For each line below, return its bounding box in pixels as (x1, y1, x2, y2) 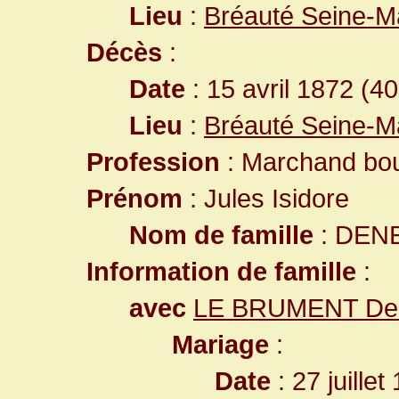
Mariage (172, 330, 269, 359)
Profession (86, 147, 220, 176)
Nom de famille (129, 220, 313, 249)
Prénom (86, 183, 183, 213)
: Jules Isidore (183, 183, 349, 213)
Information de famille (86, 256, 356, 286)
